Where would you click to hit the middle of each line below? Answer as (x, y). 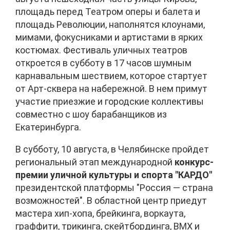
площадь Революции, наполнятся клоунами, (110, 25)
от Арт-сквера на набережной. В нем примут (111, 89)
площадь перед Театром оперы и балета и (108, 12)
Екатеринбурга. (48, 127)
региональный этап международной (95, 162)
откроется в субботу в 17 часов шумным (103, 63)
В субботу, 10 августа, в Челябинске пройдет (112, 149)
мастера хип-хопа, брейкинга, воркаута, (100, 214)
